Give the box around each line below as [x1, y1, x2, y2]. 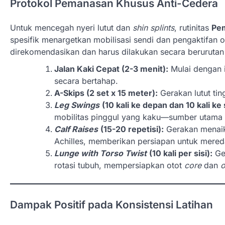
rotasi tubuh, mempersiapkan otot [54, 160, 184, 170]
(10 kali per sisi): [149, 148, 212, 158]
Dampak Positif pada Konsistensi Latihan [10, 198, 213, 211]
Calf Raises [54, 124, 98, 134]
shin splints [133, 22, 174, 33]
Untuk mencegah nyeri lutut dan [10, 22, 133, 33]
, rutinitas [174, 22, 211, 33]
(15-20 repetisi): [100, 124, 164, 134]
